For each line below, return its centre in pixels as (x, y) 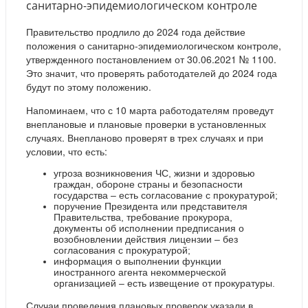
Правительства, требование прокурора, (143, 217)
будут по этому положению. (89, 86)
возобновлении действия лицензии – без (146, 239)
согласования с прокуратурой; (122, 250)
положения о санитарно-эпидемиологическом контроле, (154, 45)
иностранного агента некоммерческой (140, 272)
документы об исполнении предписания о (149, 228)
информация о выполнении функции (137, 261)
